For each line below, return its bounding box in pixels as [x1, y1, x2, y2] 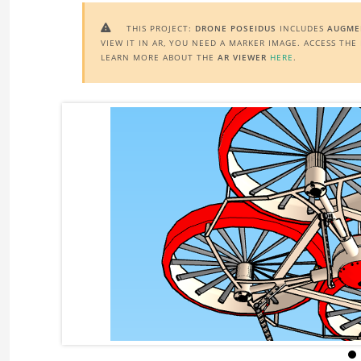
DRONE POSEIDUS [195, 23, 276, 34]
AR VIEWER [218, 52, 267, 63]
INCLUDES [276, 23, 327, 34]
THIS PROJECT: [123, 23, 195, 34]
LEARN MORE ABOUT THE [101, 52, 218, 63]
